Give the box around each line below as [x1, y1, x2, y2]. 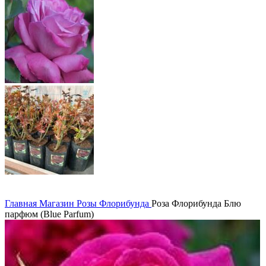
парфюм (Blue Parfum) [5, 208, 94, 219]
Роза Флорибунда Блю [151, 198, 241, 208]
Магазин [39, 198, 77, 208]
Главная [5, 198, 39, 208]
